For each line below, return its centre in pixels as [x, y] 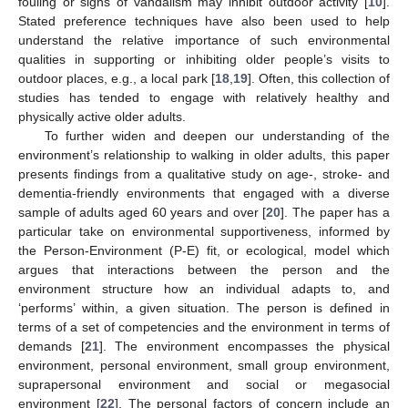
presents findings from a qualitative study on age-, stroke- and [204, 173]
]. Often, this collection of [319, 78]
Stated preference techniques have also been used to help [204, 20]
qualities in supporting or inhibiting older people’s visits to [204, 59]
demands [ [51, 346]
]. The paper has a [336, 212]
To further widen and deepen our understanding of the [217, 135]
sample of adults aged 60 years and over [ [143, 212]
